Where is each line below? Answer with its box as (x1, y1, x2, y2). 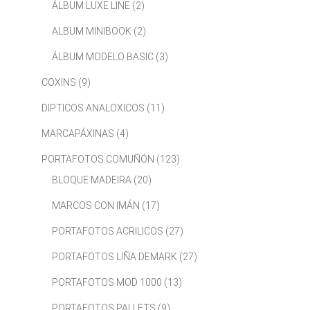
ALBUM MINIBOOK (51, 26, 131, 37)
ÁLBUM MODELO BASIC (51, 51, 154, 63)
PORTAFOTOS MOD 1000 (51, 277, 162, 289)
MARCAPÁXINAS (41, 128, 114, 140)
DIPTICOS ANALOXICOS (41, 102, 145, 114)
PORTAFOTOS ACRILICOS (51, 226, 163, 237)
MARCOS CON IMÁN (51, 200, 140, 212)
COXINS (41, 77, 76, 89)
